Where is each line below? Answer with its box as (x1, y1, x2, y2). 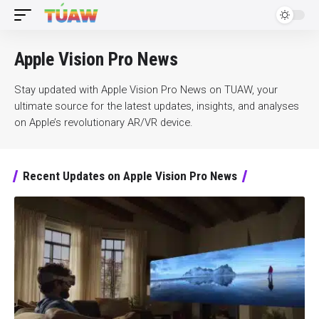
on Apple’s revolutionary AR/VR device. (14, 116, 193, 129)
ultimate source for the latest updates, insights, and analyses (14, 100, 299, 113)
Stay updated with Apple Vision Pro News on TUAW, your (14, 83, 278, 96)
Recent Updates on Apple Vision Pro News (23, 169, 237, 183)
